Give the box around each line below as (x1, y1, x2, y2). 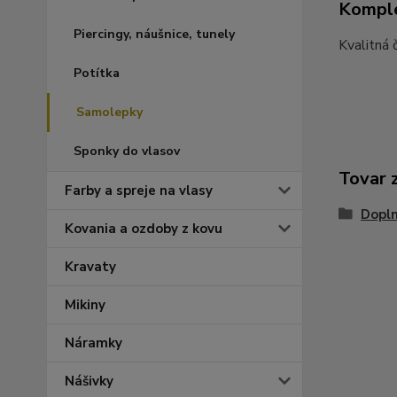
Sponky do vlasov (74, 143, 180, 160)
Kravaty (65, 258, 116, 276)
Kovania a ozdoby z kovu (65, 220, 222, 237)
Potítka (74, 65, 120, 82)
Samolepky (76, 104, 143, 121)
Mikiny (65, 296, 105, 314)
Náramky (65, 334, 122, 352)
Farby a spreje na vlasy (65, 182, 213, 199)
